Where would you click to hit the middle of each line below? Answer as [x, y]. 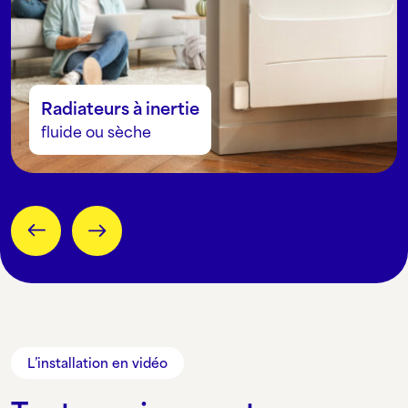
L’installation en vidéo [97, 362]
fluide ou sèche [96, 132]
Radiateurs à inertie [120, 108]
